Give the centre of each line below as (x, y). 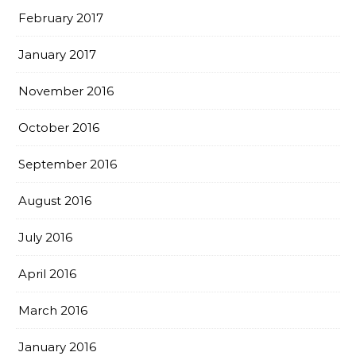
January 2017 (57, 54)
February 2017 (61, 18)
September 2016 (68, 164)
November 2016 (66, 91)
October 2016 (59, 128)
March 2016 (53, 310)
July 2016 (45, 237)
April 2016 (47, 274)
